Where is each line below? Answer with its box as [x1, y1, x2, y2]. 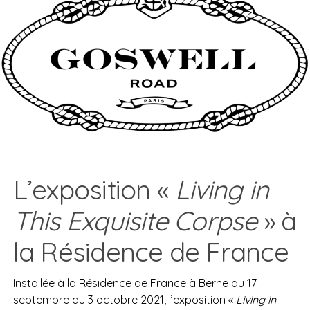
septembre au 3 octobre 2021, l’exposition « [12, 293, 236, 307]
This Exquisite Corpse [12, 204, 257, 238]
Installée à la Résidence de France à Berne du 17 [12, 276, 257, 291]
